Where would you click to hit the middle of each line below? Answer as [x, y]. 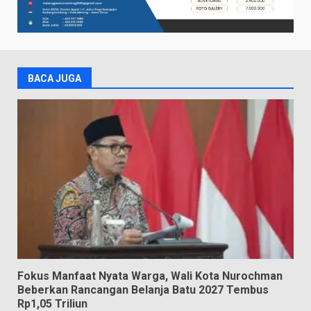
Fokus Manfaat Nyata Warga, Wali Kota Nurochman [150, 276]
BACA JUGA [54, 78]
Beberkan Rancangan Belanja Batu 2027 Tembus [143, 289]
